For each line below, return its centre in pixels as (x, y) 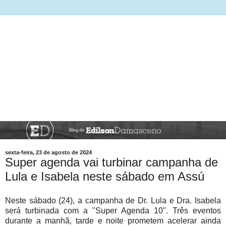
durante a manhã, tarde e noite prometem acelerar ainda (113, 220)
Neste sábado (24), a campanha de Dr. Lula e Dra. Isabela (113, 200)
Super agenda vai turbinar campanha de (111, 162)
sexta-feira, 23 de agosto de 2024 (48, 152)
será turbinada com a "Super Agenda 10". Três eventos (113, 210)
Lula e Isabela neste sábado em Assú (105, 176)
